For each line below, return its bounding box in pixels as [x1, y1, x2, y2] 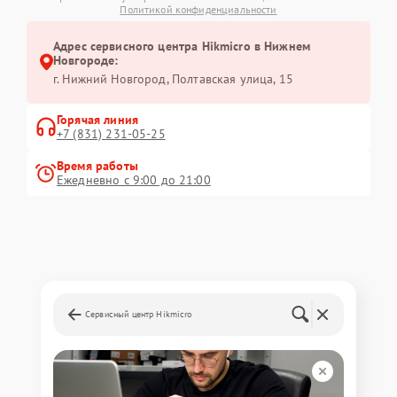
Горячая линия [57, 111, 138, 128]
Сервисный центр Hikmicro [85, 307, 192, 320]
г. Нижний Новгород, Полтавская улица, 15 [52, 70, 293, 87]
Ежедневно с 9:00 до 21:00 [57, 171, 211, 188]
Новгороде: [52, 51, 119, 68]
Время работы [57, 157, 138, 174]
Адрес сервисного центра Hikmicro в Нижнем [52, 37, 311, 54]
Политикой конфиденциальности [120, 2, 277, 16]
